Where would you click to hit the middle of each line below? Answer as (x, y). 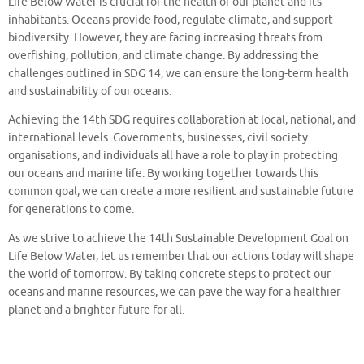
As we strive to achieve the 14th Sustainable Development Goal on (178, 238)
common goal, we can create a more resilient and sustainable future (181, 192)
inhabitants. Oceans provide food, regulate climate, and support (171, 19)
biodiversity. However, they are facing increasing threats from (165, 37)
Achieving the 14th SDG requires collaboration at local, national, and (182, 120)
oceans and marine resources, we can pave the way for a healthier (174, 292)
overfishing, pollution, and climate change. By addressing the (163, 55)
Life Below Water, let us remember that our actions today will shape (181, 256)
